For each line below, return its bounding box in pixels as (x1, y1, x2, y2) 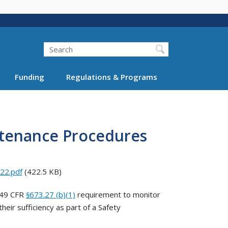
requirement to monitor (75, 189, 160, 199)
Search (32, 37, 55, 47)
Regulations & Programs (66, 71, 157, 82)
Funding (15, 71, 44, 82)
